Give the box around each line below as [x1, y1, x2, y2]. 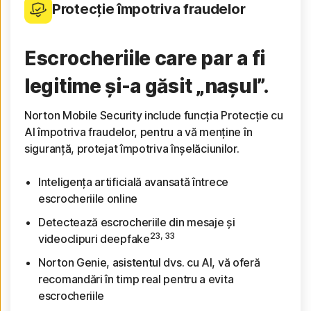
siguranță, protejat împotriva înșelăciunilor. [24, 141, 246, 155]
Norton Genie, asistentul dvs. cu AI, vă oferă [38, 255, 260, 269]
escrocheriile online [38, 191, 137, 205]
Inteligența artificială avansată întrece [38, 174, 228, 189]
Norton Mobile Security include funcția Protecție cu [24, 108, 283, 122]
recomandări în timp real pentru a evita [38, 271, 234, 286]
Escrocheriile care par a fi [24, 46, 265, 70]
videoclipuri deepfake [38, 231, 150, 246]
